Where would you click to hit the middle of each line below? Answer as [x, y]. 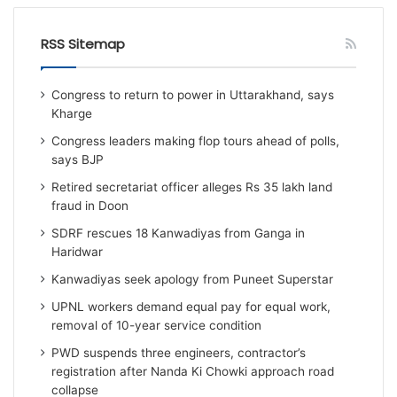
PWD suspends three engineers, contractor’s [179, 353]
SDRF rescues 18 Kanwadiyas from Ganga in [179, 234]
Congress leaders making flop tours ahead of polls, [196, 141]
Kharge [72, 114]
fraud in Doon [90, 206]
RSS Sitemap [83, 44]
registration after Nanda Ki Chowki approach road [193, 372]
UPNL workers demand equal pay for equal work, [191, 307]
